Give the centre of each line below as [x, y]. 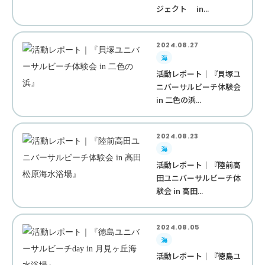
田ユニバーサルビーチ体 [199, 178]
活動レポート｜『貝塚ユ [199, 74]
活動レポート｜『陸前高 [199, 165]
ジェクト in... [183, 9]
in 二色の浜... [179, 100]
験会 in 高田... [180, 191]
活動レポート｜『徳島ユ [199, 256]
